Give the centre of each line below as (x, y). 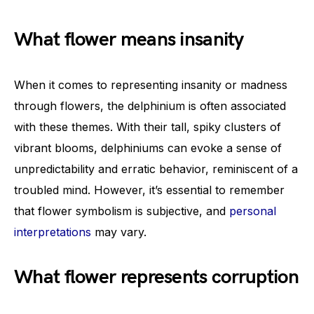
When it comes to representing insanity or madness (151, 84)
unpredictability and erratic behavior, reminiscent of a (156, 169)
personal (253, 211)
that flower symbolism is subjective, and (122, 211)
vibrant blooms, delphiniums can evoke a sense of (148, 148)
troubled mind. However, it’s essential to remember (149, 190)
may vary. (119, 232)
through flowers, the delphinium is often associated (150, 105)
